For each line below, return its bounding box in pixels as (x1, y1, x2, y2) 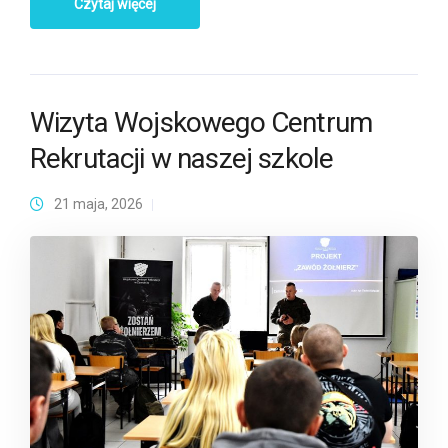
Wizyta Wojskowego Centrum (30, 105, 373, 139)
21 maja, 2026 (54, 195, 143, 212)
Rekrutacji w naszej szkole (30, 141, 334, 175)
